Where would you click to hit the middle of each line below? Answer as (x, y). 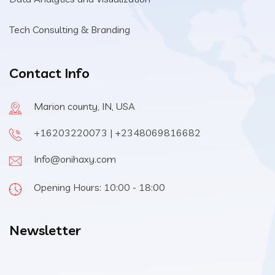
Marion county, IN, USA (84, 106)
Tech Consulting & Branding (70, 29)
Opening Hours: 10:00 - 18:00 (99, 187)
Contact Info (49, 73)
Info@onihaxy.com (75, 159)
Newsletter (45, 230)
